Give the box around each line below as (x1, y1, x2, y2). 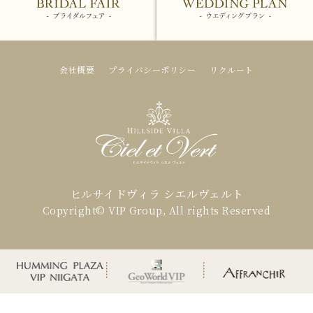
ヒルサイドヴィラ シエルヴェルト (69, 186, 244, 202)
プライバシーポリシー (108, 63, 196, 75)
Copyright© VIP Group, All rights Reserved (42, 203, 271, 217)
